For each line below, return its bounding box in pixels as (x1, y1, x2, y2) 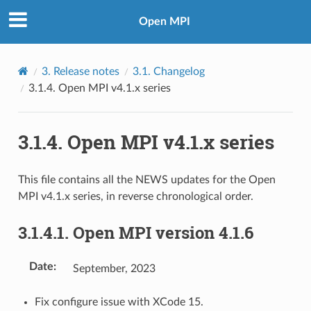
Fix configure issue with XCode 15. (34, 296, 203, 308)
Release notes (53, 65, 119, 77)
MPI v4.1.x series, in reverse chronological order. (17, 190, 253, 202)
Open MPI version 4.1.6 (72, 221, 253, 244)
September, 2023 (72, 262, 155, 274)
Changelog (153, 65, 205, 77)
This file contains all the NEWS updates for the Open (17, 174, 276, 185)
